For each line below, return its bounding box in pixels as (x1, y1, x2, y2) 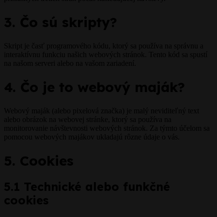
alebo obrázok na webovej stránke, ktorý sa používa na (4, 115, 171, 124)
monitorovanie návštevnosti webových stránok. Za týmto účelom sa (4, 124, 210, 133)
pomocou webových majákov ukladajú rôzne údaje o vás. (4, 133, 180, 141)
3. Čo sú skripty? (4, 14, 117, 31)
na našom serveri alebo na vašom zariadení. (4, 59, 136, 68)
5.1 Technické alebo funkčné (4, 180, 170, 194)
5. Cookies (4, 152, 74, 170)
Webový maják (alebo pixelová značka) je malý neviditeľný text (4, 107, 199, 115)
